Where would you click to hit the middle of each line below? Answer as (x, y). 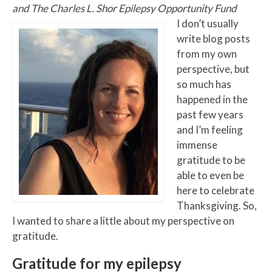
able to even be (210, 175)
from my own (207, 54)
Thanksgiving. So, (217, 206)
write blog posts (213, 39)
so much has (204, 84)
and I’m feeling (210, 130)
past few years (210, 114)
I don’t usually (208, 23)
